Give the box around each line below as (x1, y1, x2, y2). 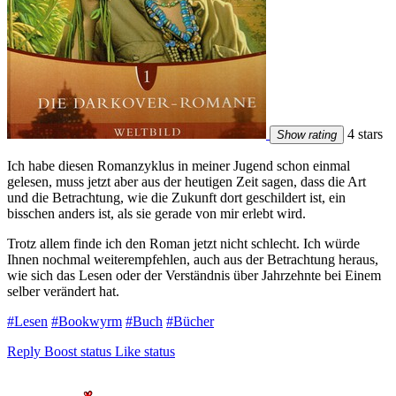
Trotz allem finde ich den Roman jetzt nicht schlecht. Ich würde (7, 235, 360, 251)
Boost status (44, 343, 111, 359)
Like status (115, 343, 175, 359)
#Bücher (166, 313, 214, 329)
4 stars (344, 126, 383, 141)
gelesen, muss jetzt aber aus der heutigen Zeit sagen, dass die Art (7, 173, 366, 189)
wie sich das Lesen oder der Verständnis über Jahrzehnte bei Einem (7, 267, 381, 283)
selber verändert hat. (7, 283, 119, 299)
